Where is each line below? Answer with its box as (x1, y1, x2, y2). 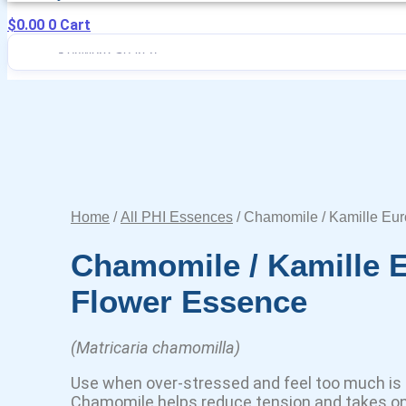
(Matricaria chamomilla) (71, 338, 240, 357)
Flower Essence (71, 284, 307, 319)
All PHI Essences (121, 209, 233, 225)
